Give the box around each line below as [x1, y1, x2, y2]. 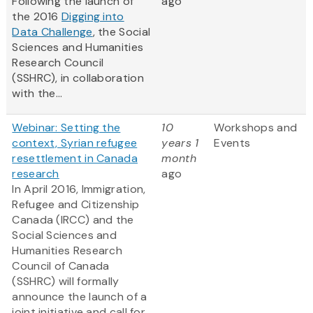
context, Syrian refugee [12, 136, 138, 151]
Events [214, 136, 251, 151]
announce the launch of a [12, 289, 147, 305]
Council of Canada [12, 259, 110, 274]
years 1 [161, 136, 199, 151]
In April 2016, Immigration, [12, 182, 146, 197]
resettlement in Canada [12, 151, 138, 166]
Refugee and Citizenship [12, 197, 140, 212]
